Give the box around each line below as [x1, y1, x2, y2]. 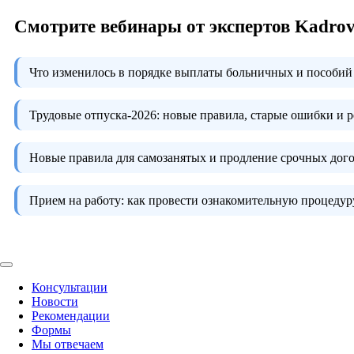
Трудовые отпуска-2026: [29, 107, 160, 122]
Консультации [32, 280, 107, 294]
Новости [32, 294, 78, 308]
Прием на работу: [29, 193, 124, 207]
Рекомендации [32, 308, 110, 322]
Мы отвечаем [32, 337, 104, 351]
